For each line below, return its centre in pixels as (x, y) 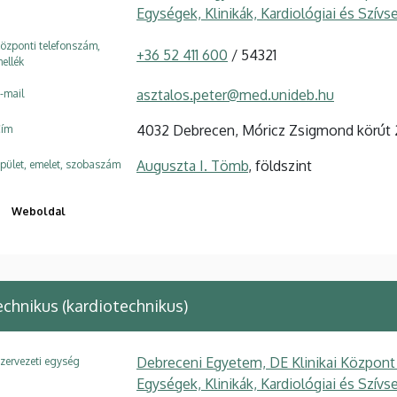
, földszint (280, 165)
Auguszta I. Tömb (192, 165)
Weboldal (39, 211)
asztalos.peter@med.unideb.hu (235, 94)
